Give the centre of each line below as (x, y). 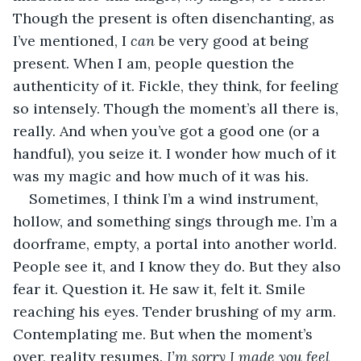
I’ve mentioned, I (72, 40)
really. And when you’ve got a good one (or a (168, 131)
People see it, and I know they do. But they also (179, 266)
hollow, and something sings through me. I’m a (177, 221)
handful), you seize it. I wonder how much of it (176, 153)
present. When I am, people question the (156, 63)
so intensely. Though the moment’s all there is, (178, 108)
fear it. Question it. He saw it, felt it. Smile (161, 288)
